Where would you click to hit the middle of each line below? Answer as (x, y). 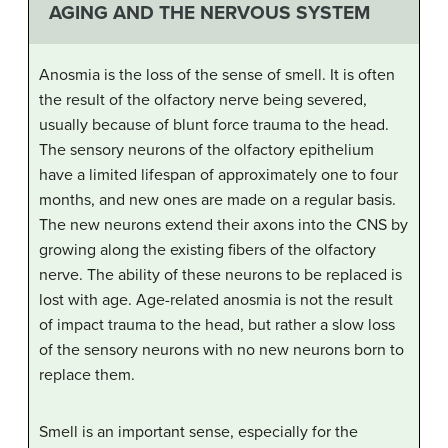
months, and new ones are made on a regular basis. (217, 200)
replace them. (87, 375)
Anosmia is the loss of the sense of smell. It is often (217, 75)
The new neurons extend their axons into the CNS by (223, 225)
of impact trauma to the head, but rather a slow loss (217, 325)
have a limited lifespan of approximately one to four (218, 175)
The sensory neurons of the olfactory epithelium (206, 150)
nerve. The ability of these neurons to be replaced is (220, 275)
